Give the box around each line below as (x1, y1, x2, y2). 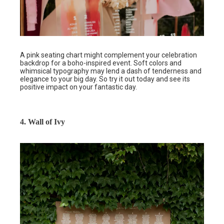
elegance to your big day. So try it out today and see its (20, 75, 190, 83)
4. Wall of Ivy (20, 117, 65, 126)
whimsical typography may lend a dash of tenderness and (20, 67, 201, 75)
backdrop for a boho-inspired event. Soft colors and (20, 59, 181, 67)
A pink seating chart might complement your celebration (20, 51, 197, 59)
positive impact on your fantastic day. (20, 83, 138, 91)
